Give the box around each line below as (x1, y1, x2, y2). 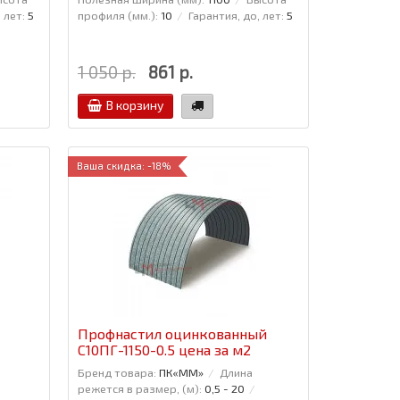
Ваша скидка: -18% (76, 159, 171, 171)
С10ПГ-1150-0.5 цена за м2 (77, 340, 251, 358)
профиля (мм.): (77, 7, 158, 22)
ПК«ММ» (158, 364, 204, 379)
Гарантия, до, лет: (187, 7, 284, 22)
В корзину (105, 96, 163, 112)
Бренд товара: (77, 364, 156, 379)
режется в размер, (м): (77, 380, 202, 396)
